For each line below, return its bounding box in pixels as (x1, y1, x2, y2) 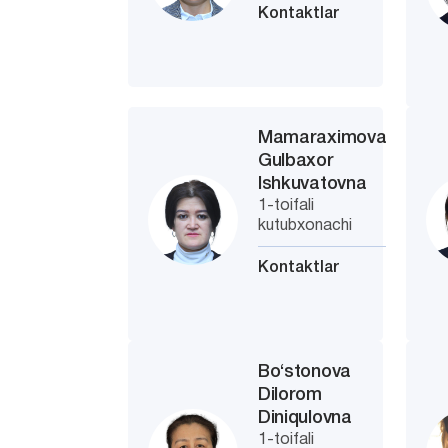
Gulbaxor (258, 153, 334, 169)
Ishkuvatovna (258, 176, 367, 192)
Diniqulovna (258, 410, 352, 426)
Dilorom (258, 387, 322, 403)
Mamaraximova (258, 130, 387, 146)
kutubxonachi (258, 219, 353, 233)
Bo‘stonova (258, 364, 351, 380)
